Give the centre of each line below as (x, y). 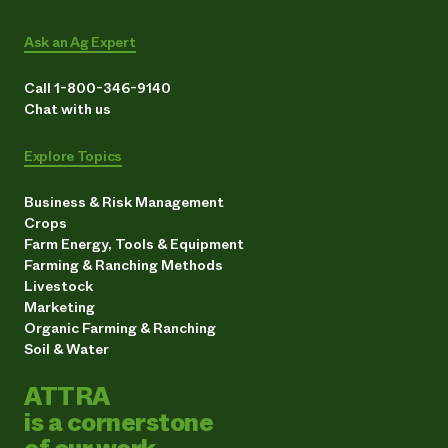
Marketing (59, 307)
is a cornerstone (119, 423)
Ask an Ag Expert (80, 42)
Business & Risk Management (124, 202)
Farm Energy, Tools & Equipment (134, 244)
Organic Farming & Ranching (120, 328)
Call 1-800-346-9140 (97, 88)
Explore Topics (73, 156)
